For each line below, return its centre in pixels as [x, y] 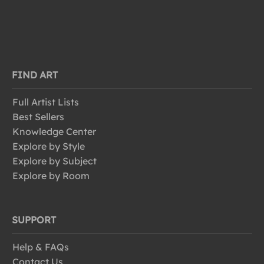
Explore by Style [49, 146]
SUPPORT [34, 220]
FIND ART [35, 75]
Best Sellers [38, 117]
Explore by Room [51, 176]
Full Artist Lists [46, 102]
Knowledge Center [54, 131]
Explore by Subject [55, 161]
